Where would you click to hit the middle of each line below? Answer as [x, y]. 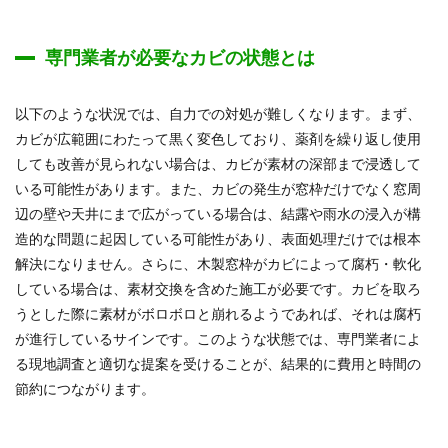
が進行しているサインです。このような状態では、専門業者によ [218, 338]
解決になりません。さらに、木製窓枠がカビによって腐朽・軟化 [218, 263]
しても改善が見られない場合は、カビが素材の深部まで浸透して [218, 163]
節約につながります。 [85, 388]
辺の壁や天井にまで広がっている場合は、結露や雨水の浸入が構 [218, 213]
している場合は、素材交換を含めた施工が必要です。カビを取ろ [218, 288]
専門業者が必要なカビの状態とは [180, 57]
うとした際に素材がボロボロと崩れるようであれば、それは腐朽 [218, 313]
